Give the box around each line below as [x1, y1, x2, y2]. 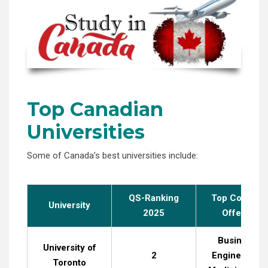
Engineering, [211, 249, 266, 261]
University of [42, 242, 96, 253]
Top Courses [211, 192, 266, 203]
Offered [221, 207, 255, 218]
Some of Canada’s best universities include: [27, 150, 198, 161]
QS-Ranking [129, 192, 179, 203]
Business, [218, 234, 259, 246]
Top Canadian [27, 97, 163, 121]
